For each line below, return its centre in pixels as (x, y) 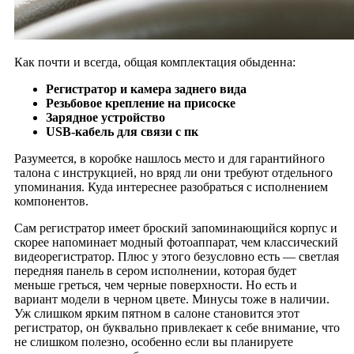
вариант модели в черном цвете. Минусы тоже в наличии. (171, 299)
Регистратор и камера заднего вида (146, 88)
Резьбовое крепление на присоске (140, 103)
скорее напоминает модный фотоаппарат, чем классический (176, 242)
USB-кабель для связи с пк (122, 131)
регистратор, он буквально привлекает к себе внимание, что (177, 327)
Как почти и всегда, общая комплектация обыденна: (154, 62)
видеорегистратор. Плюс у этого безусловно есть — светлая (176, 256)
